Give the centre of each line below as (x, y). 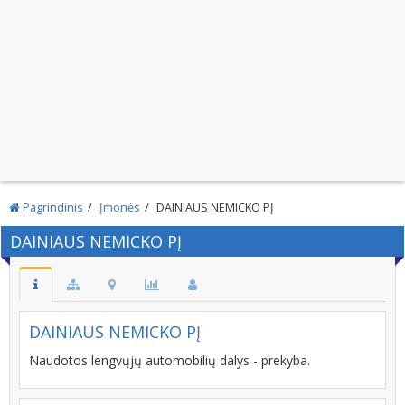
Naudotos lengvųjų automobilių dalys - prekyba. (170, 360)
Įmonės (120, 207)
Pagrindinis (52, 207)
